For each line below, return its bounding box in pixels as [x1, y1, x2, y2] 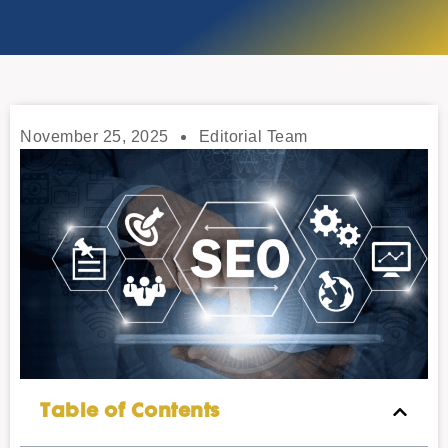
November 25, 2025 [20, 128, 169, 146]
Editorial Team [198, 128, 308, 146]
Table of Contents [40, 402, 220, 421]
